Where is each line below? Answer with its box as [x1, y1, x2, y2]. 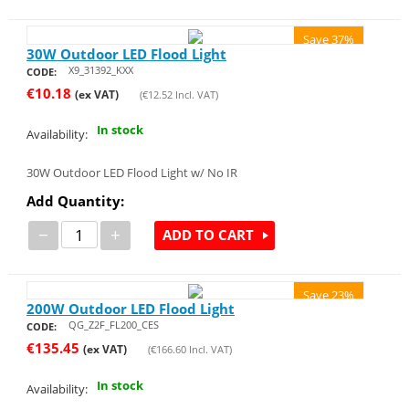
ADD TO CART [162, 225, 254, 245]
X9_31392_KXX [68, 62, 133, 77]
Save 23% [303, 286, 355, 303]
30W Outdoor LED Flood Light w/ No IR [26, 163, 237, 181]
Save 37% [303, 31, 355, 48]
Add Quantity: [26, 191, 124, 210]
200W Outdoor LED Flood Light [26, 299, 235, 319]
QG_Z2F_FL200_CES [68, 318, 159, 332]
